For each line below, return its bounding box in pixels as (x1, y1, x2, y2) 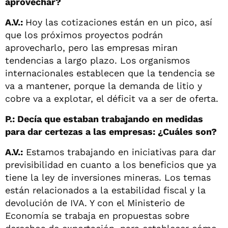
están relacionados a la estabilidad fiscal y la (5, 184, 206, 195)
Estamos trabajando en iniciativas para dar (23, 146, 216, 157)
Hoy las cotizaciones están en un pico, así (25, 16, 212, 27)
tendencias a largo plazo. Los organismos (5, 54, 190, 66)
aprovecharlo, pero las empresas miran (5, 42, 178, 53)
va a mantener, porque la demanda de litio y (5, 80, 202, 91)
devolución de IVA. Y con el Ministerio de (5, 197, 185, 208)
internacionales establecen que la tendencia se (5, 67, 215, 78)
